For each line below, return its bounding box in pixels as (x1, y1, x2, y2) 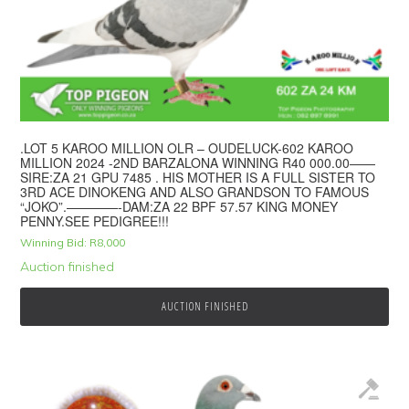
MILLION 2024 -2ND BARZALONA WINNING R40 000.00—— (20, 153, 376, 173)
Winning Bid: (20, 236, 88, 250)
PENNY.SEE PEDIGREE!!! (20, 212, 170, 231)
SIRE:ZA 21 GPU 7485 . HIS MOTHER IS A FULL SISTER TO (20, 168, 376, 187)
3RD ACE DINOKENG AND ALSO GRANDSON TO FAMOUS (20, 183, 370, 202)
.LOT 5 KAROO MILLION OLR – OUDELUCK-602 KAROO (20, 139, 354, 158)
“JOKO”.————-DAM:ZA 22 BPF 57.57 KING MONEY (20, 197, 339, 216)
